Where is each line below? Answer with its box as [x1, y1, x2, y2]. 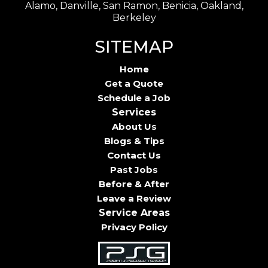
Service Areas [98, 206, 170, 218]
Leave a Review [97, 192, 171, 204]
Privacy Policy [100, 221, 167, 233]
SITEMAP [95, 36, 173, 57]
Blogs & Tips [103, 135, 165, 147]
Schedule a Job [98, 92, 170, 103]
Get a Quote [105, 77, 163, 89]
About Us [111, 120, 157, 132]
